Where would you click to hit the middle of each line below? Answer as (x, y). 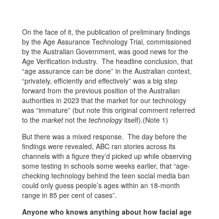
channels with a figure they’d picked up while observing (107, 156)
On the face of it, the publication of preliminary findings (106, 32)
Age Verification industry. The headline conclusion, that (107, 61)
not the (77, 120)
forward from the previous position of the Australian (101, 91)
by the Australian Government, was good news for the (105, 52)
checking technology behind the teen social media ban (106, 176)
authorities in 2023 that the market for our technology (104, 100)
